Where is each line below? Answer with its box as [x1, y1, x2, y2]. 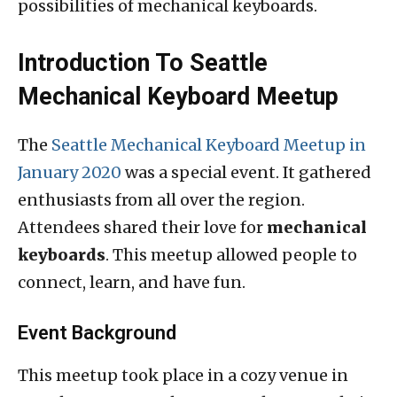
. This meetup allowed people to [105, 245, 357, 266]
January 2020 [18, 162, 121, 183]
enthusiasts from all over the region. [18, 190, 305, 211]
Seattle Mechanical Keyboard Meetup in [51, 135, 366, 156]
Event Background [18, 322, 176, 345]
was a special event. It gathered [121, 162, 371, 183]
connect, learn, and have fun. [18, 272, 245, 293]
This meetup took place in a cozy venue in [18, 365, 348, 386]
